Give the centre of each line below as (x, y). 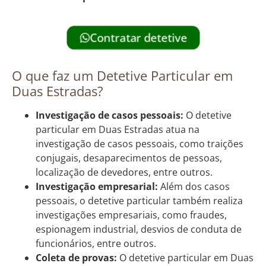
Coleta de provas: (76, 257)
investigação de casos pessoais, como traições (140, 143)
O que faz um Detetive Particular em (122, 75)
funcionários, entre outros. (96, 243)
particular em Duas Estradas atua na (118, 129)
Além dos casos (194, 186)
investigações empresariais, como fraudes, (131, 215)
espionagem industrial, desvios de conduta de (139, 229)
